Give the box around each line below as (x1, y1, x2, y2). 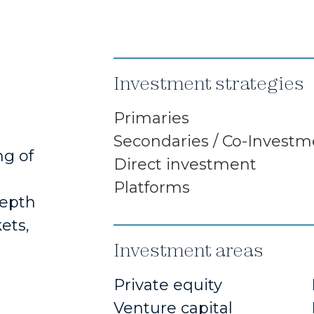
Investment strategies (114, 71, 304, 95)
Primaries (114, 108, 189, 128)
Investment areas (114, 238, 264, 262)
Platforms (114, 177, 190, 197)
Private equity (114, 275, 222, 295)
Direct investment (114, 154, 257, 174)
